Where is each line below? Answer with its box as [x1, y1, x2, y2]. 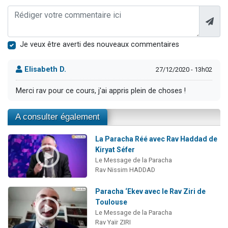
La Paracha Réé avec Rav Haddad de [95, 135, 217, 144]
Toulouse [95, 197, 127, 206]
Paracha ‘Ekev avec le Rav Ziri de [95, 187, 206, 195]
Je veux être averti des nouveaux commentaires [20, 40, 179, 49]
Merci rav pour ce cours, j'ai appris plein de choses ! [16, 86, 186, 95]
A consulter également [15, 112, 100, 122]
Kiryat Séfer [95, 146, 135, 154]
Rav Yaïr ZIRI [95, 218, 131, 226]
